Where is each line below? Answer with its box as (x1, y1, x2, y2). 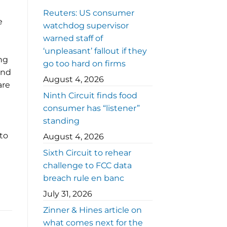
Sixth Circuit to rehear (43, 148, 131, 158)
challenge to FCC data (43, 161, 132, 171)
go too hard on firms (43, 59, 126, 69)
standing (43, 116, 80, 126)
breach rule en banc (43, 173, 124, 183)
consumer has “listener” (43, 103, 140, 113)
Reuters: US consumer (43, 8, 134, 18)
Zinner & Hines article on (43, 205, 142, 215)
